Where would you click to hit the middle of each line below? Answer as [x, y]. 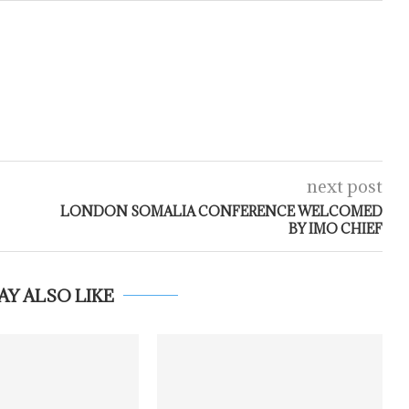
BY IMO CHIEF [335, 229]
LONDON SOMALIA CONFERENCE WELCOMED [221, 211]
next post [344, 186]
